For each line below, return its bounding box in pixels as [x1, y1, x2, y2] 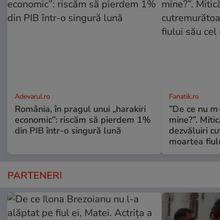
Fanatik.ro [168, 92, 199, 102]
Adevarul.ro [15, 92, 50, 102]
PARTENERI [7, 169, 62, 183]
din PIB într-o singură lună [15, 125, 121, 137]
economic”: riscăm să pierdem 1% [15, 114, 151, 126]
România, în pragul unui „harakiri [15, 103, 146, 115]
